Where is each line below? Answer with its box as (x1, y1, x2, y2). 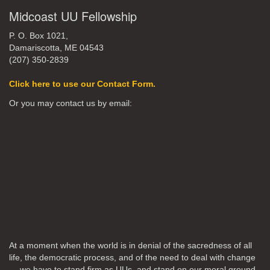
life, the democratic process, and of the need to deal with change (9, 253, 256, 262)
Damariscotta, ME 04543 (9, 43, 104, 52)
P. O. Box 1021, (9, 31, 68, 40)
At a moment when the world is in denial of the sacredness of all (9, 241, 252, 250)
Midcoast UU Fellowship (9, 7, 137, 25)
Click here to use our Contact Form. (9, 80, 155, 89)
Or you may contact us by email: (9, 99, 132, 108)
